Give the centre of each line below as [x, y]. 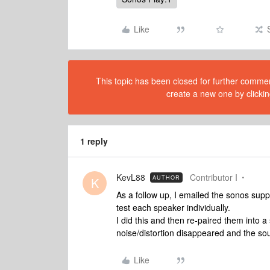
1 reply [94, 141]
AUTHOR [166, 177]
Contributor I [214, 177]
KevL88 [131, 177]
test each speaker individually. [173, 207]
